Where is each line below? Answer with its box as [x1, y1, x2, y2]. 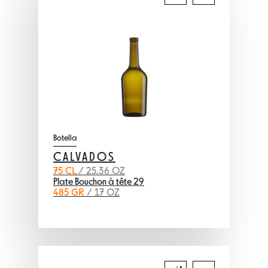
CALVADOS [53, 152, 115, 164]
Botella [53, 134, 77, 142]
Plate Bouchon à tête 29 [53, 178, 144, 187]
